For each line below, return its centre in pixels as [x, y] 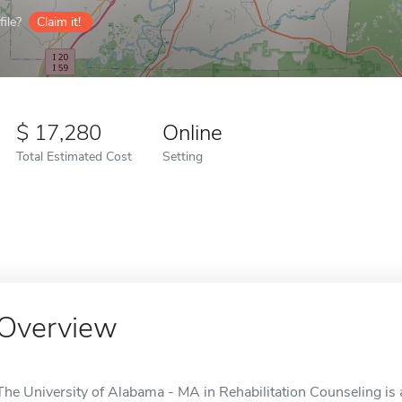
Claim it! [59, 22]
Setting [183, 156]
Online [192, 133]
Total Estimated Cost [74, 156]
